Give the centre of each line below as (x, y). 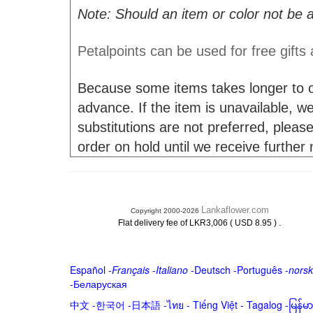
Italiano (172, 270)
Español (87, 270)
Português (259, 270)
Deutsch (212, 270)
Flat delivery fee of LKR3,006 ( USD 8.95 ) (199, 223)
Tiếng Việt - (219, 305)
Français (130, 270)
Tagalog (264, 305)
